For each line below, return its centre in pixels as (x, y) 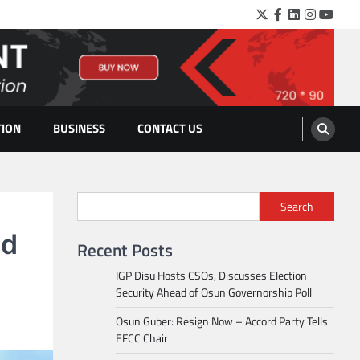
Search (297, 207)
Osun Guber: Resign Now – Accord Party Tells (222, 321)
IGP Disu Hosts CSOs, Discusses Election (211, 276)
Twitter (280, 20)
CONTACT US (170, 128)
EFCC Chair (142, 338)
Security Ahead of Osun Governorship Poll (214, 292)
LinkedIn (316, 20)
